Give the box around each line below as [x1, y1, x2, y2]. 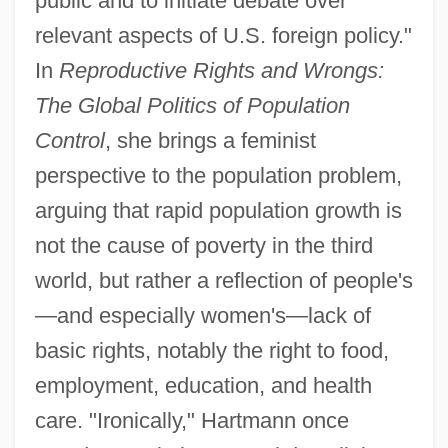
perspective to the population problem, [34, 163, 402, 189]
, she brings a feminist [104, 128, 316, 154]
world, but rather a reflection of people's [34, 268, 413, 294]
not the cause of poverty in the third [34, 233, 373, 259]
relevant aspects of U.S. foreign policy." [34, 23, 412, 49]
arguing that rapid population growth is [34, 198, 402, 224]
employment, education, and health [34, 373, 372, 399]
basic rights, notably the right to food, [34, 338, 389, 364]
